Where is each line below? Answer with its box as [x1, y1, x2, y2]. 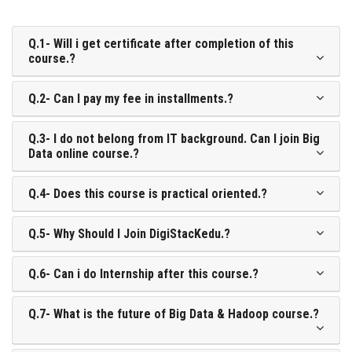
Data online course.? [28, 145, 139, 161]
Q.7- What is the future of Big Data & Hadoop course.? [28, 306, 319, 321]
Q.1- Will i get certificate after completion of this [28, 35, 294, 51]
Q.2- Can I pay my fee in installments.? [28, 90, 233, 106]
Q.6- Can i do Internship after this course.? [28, 266, 258, 281]
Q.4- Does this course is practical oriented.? [28, 185, 267, 201]
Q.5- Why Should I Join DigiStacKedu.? [28, 225, 230, 241]
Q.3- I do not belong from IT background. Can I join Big [28, 130, 320, 146]
